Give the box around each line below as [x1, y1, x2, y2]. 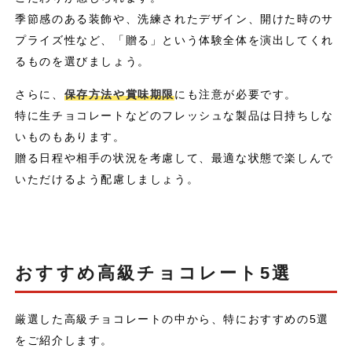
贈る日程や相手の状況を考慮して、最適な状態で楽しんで [15, 151, 334, 164]
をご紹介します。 [15, 333, 113, 346]
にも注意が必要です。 [174, 87, 297, 101]
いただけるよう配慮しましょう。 [15, 172, 200, 185]
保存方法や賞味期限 [64, 87, 174, 101]
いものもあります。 [15, 130, 126, 143]
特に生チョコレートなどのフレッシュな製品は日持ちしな [15, 108, 334, 122]
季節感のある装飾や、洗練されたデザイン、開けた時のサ [15, 13, 334, 26]
